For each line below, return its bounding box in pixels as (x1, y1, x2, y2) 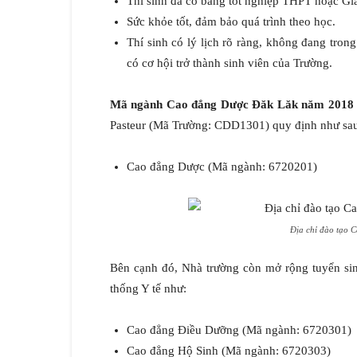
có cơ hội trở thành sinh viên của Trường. (127, 57, 332, 70)
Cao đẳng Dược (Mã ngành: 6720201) (127, 160, 317, 174)
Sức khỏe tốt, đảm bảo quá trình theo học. (127, 15, 335, 29)
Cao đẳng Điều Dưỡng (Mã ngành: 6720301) (127, 324, 351, 337)
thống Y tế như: (110, 282, 186, 296)
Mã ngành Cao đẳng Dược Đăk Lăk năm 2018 (110, 98, 354, 112)
